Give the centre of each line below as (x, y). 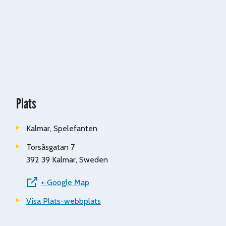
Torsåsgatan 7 (50, 147)
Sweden (94, 159)
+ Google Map (65, 182)
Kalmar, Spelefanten (62, 128)
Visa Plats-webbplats (64, 201)
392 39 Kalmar (51, 159)
